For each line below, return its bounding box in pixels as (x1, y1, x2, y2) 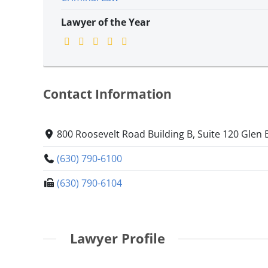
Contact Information (43, 86, 172, 103)
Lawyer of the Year (61, 16, 150, 29)
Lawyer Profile (69, 229, 165, 248)
